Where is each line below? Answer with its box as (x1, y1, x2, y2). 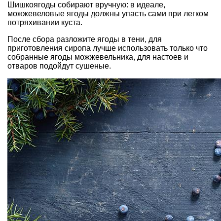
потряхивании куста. (7, 18, 82, 27)
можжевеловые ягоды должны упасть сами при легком (7, 9, 209, 18)
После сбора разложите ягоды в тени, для (7, 35, 162, 44)
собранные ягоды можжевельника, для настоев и (7, 53, 188, 62)
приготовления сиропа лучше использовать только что (7, 44, 208, 53)
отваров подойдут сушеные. (7, 62, 111, 71)
